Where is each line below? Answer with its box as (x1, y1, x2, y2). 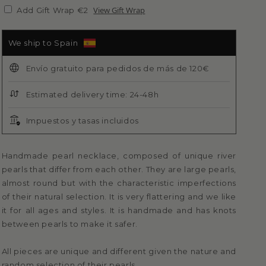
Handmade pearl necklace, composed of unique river (1, 151, 236, 161)
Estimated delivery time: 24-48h (26, 90, 159, 100)
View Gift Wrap (93, 5, 145, 16)
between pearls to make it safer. (1, 219, 138, 229)
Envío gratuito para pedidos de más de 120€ (26, 64, 210, 74)
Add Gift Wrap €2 (14, 5, 91, 15)
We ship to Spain (8, 38, 78, 48)
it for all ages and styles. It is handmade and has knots (1, 205, 236, 216)
